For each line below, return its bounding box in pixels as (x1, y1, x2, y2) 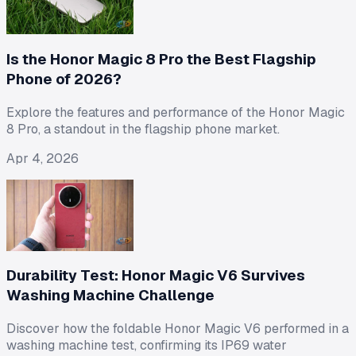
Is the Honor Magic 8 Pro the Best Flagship (6, 48, 316, 69)
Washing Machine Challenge (6, 285, 215, 306)
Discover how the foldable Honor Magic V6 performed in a (6, 319, 349, 337)
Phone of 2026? (6, 68, 122, 89)
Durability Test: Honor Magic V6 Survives (6, 265, 305, 286)
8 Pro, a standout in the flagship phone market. (6, 120, 280, 137)
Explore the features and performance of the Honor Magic (6, 103, 345, 121)
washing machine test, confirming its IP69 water (6, 336, 287, 354)
